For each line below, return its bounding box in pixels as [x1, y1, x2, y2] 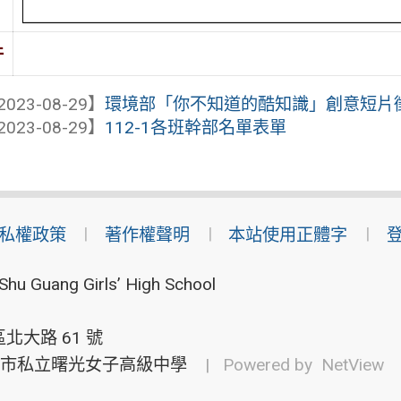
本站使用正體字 [228, 225, 348, 246]
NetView [320, 354, 384, 375]
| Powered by [191, 354, 321, 375]
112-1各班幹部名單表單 [105, 116, 287, 138]
